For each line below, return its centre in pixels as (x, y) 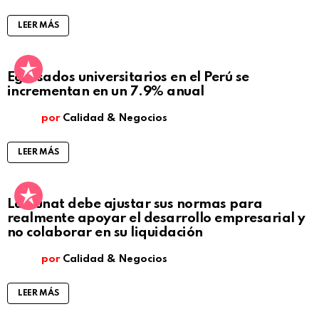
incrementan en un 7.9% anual (106, 92)
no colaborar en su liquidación (105, 233)
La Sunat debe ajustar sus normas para (135, 204)
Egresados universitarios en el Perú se (128, 78)
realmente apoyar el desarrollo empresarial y (156, 219)
